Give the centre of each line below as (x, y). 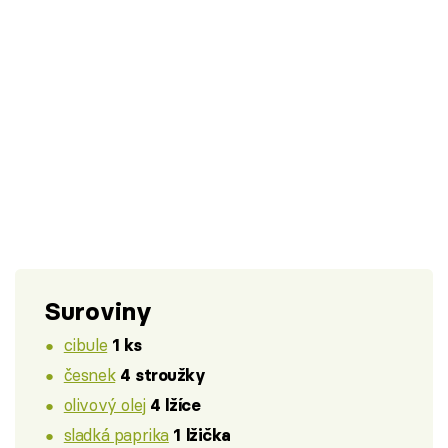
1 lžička (202, 434)
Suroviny (98, 311)
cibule (85, 345)
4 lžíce (175, 404)
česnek (89, 375)
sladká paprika (116, 434)
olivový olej (104, 404)
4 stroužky (162, 375)
